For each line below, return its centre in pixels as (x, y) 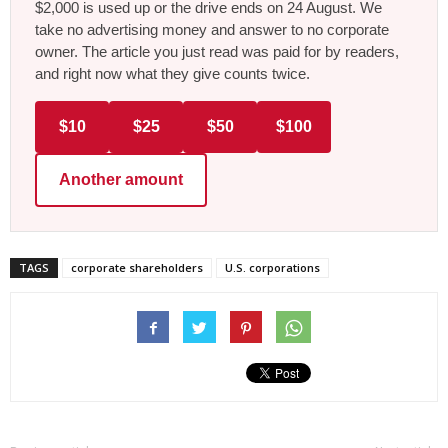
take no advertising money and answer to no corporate (212, 29)
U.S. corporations (272, 267)
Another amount (121, 179)
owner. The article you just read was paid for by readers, (217, 51)
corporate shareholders (137, 267)
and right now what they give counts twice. (172, 73)
